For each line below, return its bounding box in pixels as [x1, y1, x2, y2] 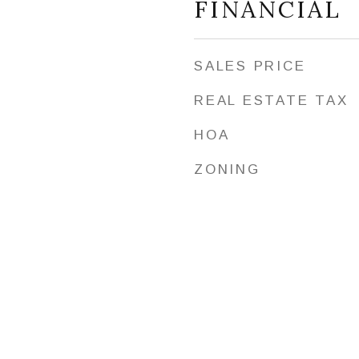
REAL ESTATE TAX [194, 93, 349, 108]
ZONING [194, 162, 260, 177]
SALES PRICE [194, 58, 306, 74]
